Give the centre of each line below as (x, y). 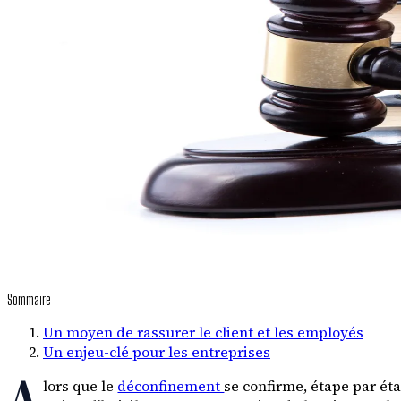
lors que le (81, 385)
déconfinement (171, 385)
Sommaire (29, 299)
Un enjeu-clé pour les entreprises (157, 351)
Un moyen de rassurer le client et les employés (203, 332)
